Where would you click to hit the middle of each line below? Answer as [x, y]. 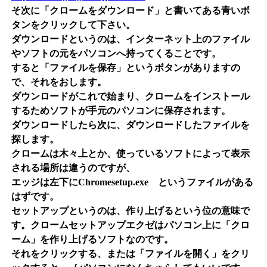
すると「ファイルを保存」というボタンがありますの [126, 68]
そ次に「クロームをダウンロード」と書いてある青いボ [131, 11]
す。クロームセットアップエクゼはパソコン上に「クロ [131, 225]
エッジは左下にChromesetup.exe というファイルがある [132, 182]
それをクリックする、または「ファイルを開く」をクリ [131, 254]
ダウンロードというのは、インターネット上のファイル [131, 39]
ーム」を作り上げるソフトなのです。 [92, 240]
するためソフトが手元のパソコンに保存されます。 [121, 111]
